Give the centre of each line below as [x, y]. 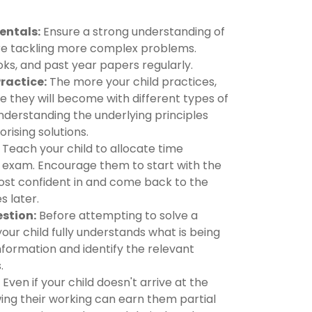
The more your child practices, [132, 81]
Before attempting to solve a [117, 215]
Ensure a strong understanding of [133, 31]
